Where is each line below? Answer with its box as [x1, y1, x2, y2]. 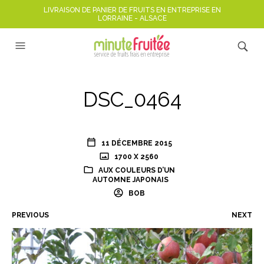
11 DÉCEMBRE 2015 [101, 139, 172, 147]
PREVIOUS [12, 211, 49, 219]
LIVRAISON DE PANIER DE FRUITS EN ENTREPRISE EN [43, 6, 221, 14]
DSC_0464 [82, 87, 181, 111]
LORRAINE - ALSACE [97, 14, 167, 22]
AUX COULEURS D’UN [98, 166, 175, 174]
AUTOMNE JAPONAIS [92, 176, 169, 184]
